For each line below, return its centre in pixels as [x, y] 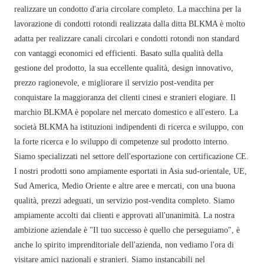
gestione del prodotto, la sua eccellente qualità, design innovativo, [124, 68]
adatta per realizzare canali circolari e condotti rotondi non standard [127, 39]
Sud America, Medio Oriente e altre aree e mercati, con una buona [125, 186]
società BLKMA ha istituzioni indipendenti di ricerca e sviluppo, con [129, 127]
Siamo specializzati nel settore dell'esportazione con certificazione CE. [132, 157]
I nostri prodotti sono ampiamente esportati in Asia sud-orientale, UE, [131, 171]
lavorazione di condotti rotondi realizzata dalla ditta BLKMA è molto [130, 24]
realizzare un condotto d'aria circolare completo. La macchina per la [128, 9]
